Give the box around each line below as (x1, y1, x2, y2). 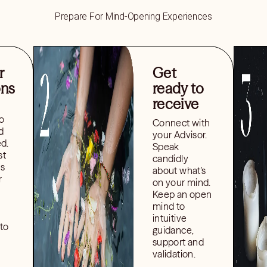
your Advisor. (152, 129, 207, 141)
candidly (152, 153, 188, 164)
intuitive (152, 212, 187, 224)
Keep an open (152, 188, 212, 200)
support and (152, 236, 204, 248)
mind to (152, 200, 185, 212)
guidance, (152, 224, 194, 236)
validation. (152, 248, 195, 260)
